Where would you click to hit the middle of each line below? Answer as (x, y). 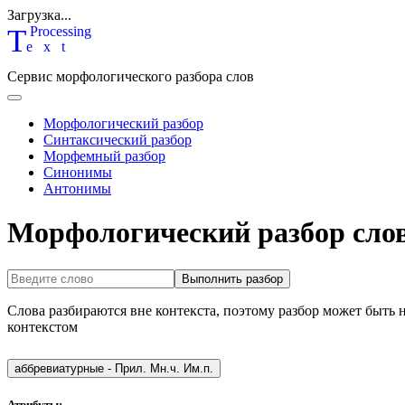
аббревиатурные (59, 368)
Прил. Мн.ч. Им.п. (198, 368)
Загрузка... (39, 15)
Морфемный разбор (104, 156)
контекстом (42, 326)
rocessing (65, 31)
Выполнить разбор (232, 278)
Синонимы (78, 172)
